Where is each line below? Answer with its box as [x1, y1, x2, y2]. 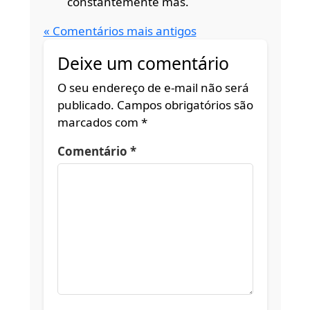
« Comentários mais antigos [43, 22, 197, 39]
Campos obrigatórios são [116, 97, 253, 113]
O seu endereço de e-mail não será [57, 80, 249, 96]
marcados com [57, 114, 141, 131]
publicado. [57, 97, 114, 113]
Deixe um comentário [57, 51, 229, 75]
